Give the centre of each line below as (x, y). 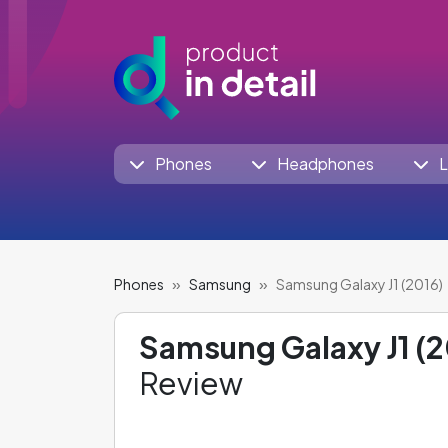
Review (191, 383)
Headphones (325, 163)
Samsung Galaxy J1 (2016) (359, 284)
